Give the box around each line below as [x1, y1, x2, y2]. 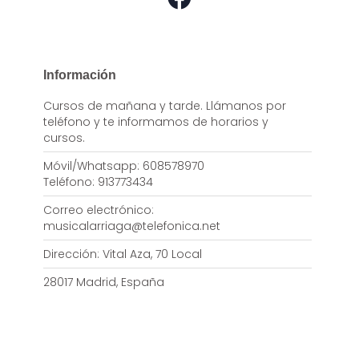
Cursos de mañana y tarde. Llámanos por [42, 98, 286, 115]
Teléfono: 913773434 [42, 174, 153, 191]
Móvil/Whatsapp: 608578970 [42, 158, 204, 175]
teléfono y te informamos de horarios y [42, 114, 268, 131]
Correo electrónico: [42, 202, 154, 219]
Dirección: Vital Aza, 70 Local [42, 246, 202, 263]
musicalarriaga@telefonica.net [42, 218, 220, 235]
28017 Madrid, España [42, 274, 164, 291]
